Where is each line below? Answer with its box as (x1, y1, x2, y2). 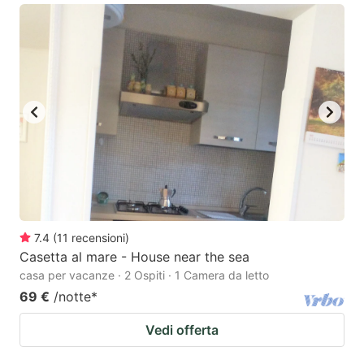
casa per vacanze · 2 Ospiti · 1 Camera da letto (19, 267, 269, 282)
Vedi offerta (145, 321, 219, 338)
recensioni (71, 230, 125, 245)
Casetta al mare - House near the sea (19, 248, 249, 265)
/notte (54, 288, 91, 305)
